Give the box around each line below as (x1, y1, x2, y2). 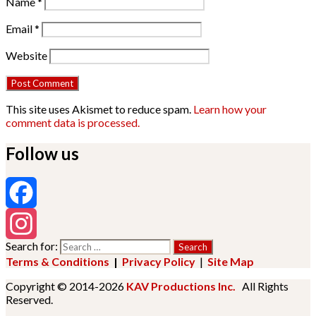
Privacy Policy (122, 255, 195, 269)
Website (6, 48, 47, 62)
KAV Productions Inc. (126, 279, 236, 293)
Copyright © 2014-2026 (6, 279, 126, 293)
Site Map (207, 255, 254, 269)
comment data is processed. (6, 115, 140, 129)
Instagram (6, 248, 55, 262)
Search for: (6, 239, 60, 253)
